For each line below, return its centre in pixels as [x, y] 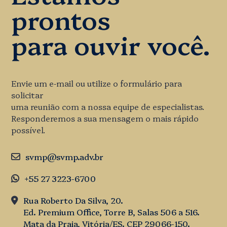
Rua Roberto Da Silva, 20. [73, 200]
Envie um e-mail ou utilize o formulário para [97, 83]
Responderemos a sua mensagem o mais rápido [105, 118]
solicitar [27, 95]
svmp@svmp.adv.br [65, 157]
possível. [28, 130]
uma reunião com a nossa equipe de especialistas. [108, 106]
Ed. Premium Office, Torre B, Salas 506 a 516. [112, 212]
